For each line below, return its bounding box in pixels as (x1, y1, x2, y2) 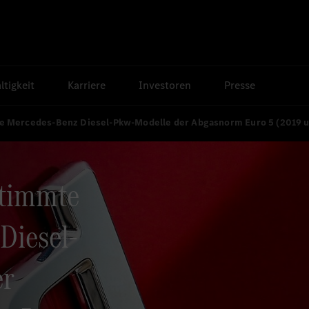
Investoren (139, 78, 192, 92)
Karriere (68, 78, 106, 92)
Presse (224, 78, 256, 92)
